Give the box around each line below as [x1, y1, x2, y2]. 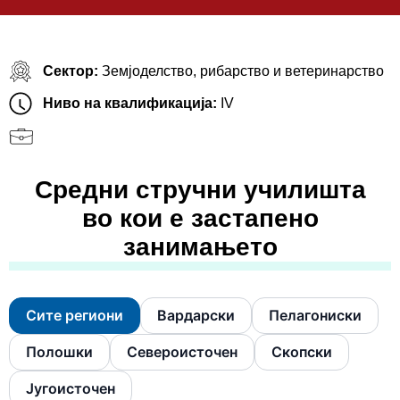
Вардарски [157, 306, 235, 325]
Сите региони [26, 306, 123, 325]
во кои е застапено [81, 204, 319, 233]
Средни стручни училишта [34, 176, 366, 204]
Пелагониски [269, 306, 362, 325]
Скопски [271, 343, 332, 362]
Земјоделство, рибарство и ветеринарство [101, 63, 384, 79]
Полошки [26, 343, 93, 362]
